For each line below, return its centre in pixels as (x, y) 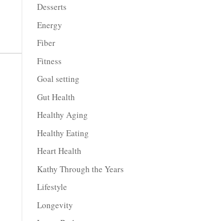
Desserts (52, 7)
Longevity (55, 205)
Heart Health (59, 151)
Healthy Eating (63, 133)
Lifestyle (52, 187)
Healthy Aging (62, 115)
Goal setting (58, 79)
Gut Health (56, 97)
